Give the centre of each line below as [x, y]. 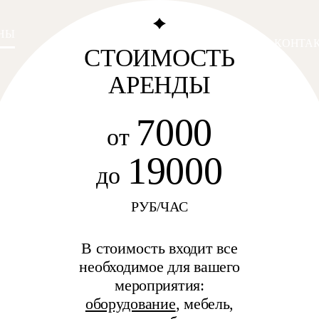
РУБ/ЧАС [159, 206]
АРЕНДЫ [159, 85]
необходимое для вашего [159, 267]
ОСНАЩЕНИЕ [87, 43]
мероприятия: [159, 285]
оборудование [130, 304]
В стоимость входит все [159, 248]
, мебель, [205, 304]
